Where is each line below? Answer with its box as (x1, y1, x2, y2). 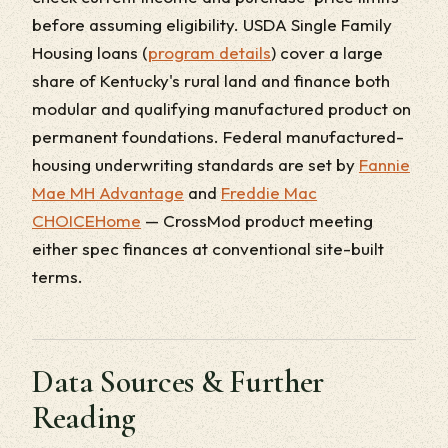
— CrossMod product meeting (141, 210, 373, 231)
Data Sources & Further (32, 362, 324, 401)
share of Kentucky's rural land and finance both (32, 70, 390, 91)
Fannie (359, 154, 410, 175)
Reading (32, 398, 136, 437)
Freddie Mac (221, 182, 317, 203)
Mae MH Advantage (32, 182, 184, 203)
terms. (32, 266, 83, 287)
